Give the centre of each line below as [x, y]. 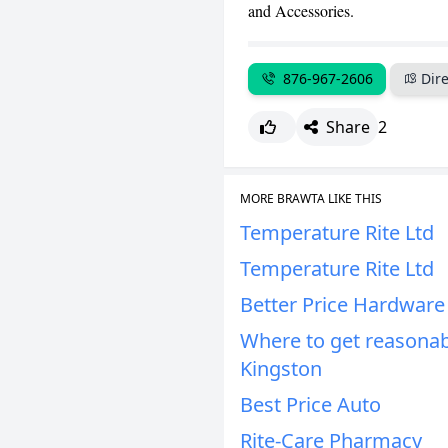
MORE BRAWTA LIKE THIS [311, 198]
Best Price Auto [310, 404]
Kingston [281, 368]
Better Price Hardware [342, 304]
